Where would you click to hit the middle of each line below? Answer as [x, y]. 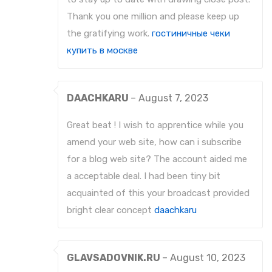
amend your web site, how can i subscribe [154, 142]
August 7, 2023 [173, 98]
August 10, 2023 [208, 258]
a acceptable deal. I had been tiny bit [144, 176]
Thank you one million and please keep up [153, 17]
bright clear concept [110, 210]
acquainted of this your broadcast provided [158, 193]
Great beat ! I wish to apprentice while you [155, 125]
